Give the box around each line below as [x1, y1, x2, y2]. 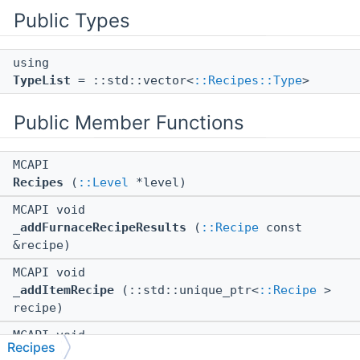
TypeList [13, 73, 71, 88]
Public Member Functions [14, 111, 244, 135]
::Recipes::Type [194, 73, 302, 88]
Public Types [14, 9, 130, 33]
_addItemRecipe [13, 283, 114, 298]
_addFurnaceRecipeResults [13, 220, 186, 235]
